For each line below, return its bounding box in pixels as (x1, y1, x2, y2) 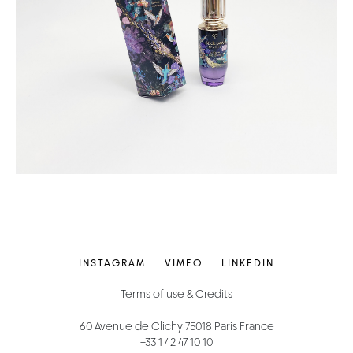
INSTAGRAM (79, 255, 146, 269)
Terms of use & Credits (121, 286, 232, 301)
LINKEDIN (221, 255, 274, 269)
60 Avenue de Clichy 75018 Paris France (79, 318, 274, 333)
